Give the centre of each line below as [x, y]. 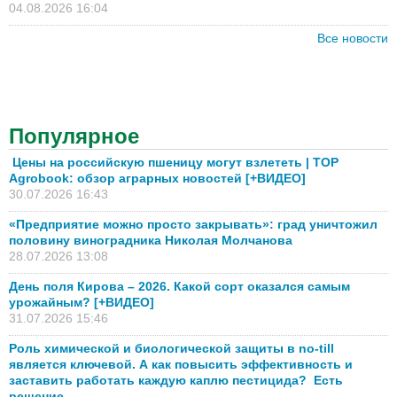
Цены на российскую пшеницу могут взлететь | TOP [174, 163]
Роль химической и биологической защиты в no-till [171, 349]
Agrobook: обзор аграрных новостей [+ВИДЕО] [157, 179]
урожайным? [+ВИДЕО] [82, 303]
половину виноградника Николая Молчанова [151, 241]
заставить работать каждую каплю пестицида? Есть [176, 381]
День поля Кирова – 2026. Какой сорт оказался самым [179, 287]
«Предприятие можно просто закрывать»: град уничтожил [193, 225]
